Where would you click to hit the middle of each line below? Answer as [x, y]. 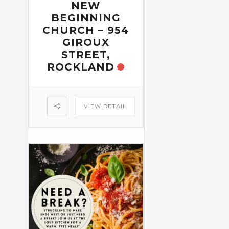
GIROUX [86, 42]
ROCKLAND [81, 67]
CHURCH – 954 [86, 30]
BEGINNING [86, 18]
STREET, [86, 54]
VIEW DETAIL [105, 106]
